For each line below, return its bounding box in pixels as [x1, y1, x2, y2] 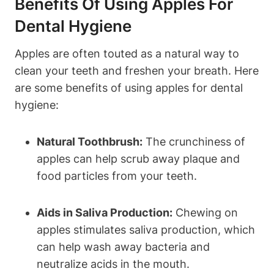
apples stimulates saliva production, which [37, 223, 255, 236]
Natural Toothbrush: [37, 135, 143, 148]
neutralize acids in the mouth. [37, 257, 190, 270]
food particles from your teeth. [37, 169, 197, 182]
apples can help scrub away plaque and [37, 152, 240, 165]
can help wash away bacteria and [37, 240, 210, 253]
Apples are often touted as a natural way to [15, 46, 239, 60]
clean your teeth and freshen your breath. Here [15, 64, 259, 77]
